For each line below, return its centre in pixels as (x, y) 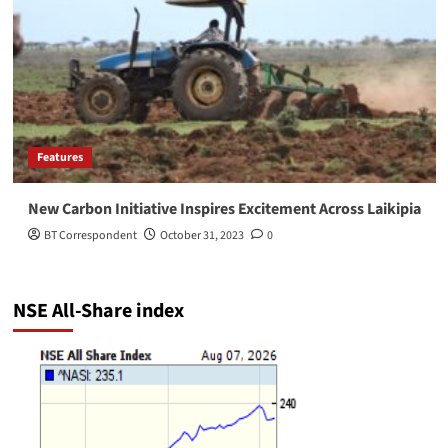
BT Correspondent (90, 235)
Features (59, 157)
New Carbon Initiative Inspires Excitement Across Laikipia (224, 209)
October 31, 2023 (201, 235)
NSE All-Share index (98, 311)
